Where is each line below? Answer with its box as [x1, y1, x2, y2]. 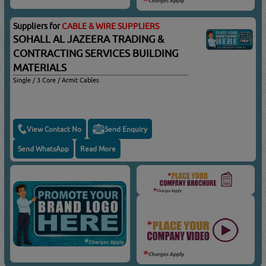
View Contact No [27, 124, 82, 134]
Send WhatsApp [18, 144, 69, 154]
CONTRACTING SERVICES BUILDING [13, 47, 179, 60]
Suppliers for [13, 21, 62, 31]
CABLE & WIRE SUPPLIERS [62, 21, 160, 31]
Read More [80, 144, 116, 154]
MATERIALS [13, 62, 67, 74]
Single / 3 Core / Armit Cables [13, 76, 100, 84]
